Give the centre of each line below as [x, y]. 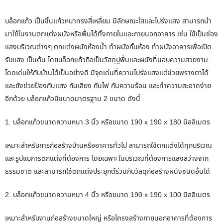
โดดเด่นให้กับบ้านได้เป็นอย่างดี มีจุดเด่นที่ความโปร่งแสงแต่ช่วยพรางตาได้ [107, 73]
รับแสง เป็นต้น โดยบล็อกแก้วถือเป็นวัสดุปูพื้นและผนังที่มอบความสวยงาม [107, 60]
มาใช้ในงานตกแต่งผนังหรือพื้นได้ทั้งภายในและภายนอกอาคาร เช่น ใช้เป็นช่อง [111, 34]
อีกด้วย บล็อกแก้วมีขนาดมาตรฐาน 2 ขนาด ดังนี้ [73, 99]
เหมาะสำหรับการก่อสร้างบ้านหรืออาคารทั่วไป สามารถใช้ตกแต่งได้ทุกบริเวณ [109, 145]
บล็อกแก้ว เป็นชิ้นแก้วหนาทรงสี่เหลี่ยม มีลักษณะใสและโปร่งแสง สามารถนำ [108, 21]
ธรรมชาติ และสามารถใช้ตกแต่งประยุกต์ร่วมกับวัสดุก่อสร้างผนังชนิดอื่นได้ [108, 171]
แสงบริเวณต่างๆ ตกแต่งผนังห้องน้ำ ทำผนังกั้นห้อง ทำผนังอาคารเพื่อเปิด [108, 47]
